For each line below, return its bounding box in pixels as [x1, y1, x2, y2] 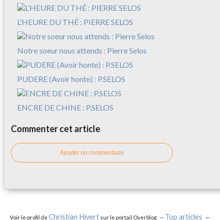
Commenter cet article [11, 123, 100, 135]
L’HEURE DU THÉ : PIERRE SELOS [17, 17, 133, 27]
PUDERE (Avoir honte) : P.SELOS [17, 74, 125, 84]
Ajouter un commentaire [60, 149, 124, 157]
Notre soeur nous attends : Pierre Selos [17, 46, 147, 55]
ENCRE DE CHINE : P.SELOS [17, 103, 113, 112]
